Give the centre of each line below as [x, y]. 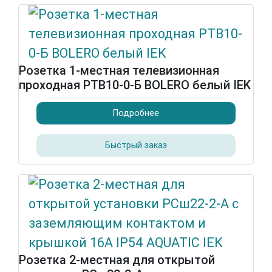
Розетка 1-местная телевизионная [119, 70]
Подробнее [136, 113]
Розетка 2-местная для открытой [117, 260]
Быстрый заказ [136, 145]
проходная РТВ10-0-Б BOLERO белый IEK [135, 85]
